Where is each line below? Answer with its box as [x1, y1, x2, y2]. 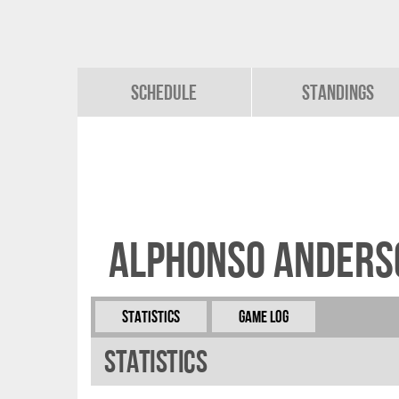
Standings [302, 80, 375, 104]
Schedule [131, 80, 198, 104]
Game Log [239, 307, 289, 326]
